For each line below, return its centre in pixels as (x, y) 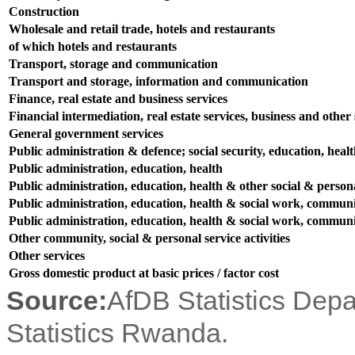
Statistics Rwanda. (117, 332)
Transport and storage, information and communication (158, 81)
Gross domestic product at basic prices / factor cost (144, 273)
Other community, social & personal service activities (149, 238)
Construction (44, 11)
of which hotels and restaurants (93, 46)
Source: (57, 300)
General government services (86, 133)
